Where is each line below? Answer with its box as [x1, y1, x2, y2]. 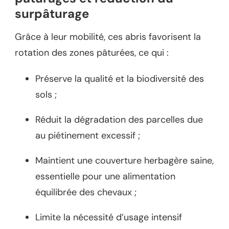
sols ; [35, 88, 57, 101]
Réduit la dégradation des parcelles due [35, 113, 203, 126]
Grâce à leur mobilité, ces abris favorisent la [15, 31, 201, 43]
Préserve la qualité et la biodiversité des [35, 73, 204, 85]
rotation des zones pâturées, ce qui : [15, 47, 169, 59]
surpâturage [15, 5, 89, 21]
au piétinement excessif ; [35, 129, 140, 142]
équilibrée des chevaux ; [35, 186, 136, 199]
